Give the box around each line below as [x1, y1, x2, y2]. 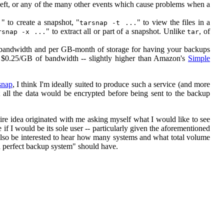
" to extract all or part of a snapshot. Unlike [46, 27, 187, 35]
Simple [188, 54, 210, 62]
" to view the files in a [136, 18, 210, 26]
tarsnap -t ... [79, 19, 137, 26]
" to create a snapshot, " [1, 18, 79, 26]
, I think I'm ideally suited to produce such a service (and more [12, 80, 210, 88]
